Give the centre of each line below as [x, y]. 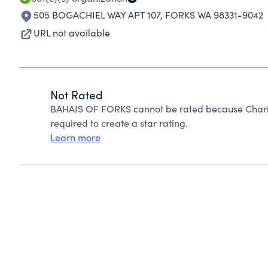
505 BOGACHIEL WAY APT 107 [97, 15]
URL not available [72, 33]
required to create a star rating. [119, 123]
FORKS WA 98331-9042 [214, 15]
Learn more [75, 137]
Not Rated [77, 95]
